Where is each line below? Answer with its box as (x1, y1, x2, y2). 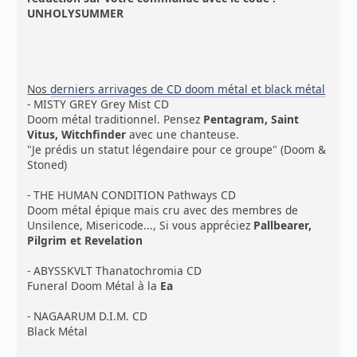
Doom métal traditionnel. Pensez (27, 111, 204, 127)
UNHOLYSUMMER (27, 5, 124, 21)
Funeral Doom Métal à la (27, 277, 161, 293)
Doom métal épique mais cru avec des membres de (27, 202, 299, 218)
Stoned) (27, 156, 68, 172)
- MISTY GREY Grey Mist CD (27, 96, 170, 112)
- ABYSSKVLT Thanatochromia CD (27, 262, 202, 278)
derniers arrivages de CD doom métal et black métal (50, 80, 326, 96)
